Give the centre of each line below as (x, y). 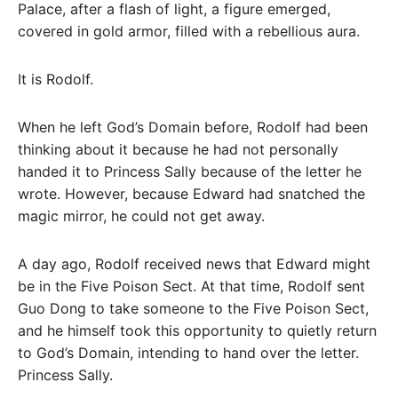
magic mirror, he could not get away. (141, 215)
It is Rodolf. (56, 79)
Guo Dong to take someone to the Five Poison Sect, (193, 308)
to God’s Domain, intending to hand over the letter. (188, 352)
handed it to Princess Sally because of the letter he (190, 171)
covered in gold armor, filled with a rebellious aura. (189, 32)
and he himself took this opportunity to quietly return (197, 330)
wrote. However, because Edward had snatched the (191, 193)
